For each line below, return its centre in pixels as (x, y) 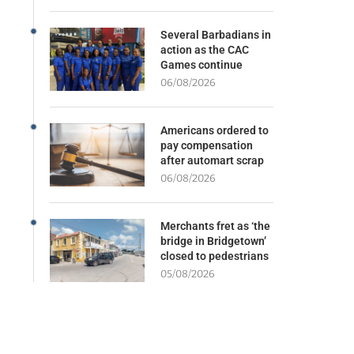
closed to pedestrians (214, 256)
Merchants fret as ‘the (215, 226)
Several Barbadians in (215, 34)
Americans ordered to (214, 130)
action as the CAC (204, 49)
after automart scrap (212, 160)
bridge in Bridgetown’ (213, 241)
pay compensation (206, 145)
